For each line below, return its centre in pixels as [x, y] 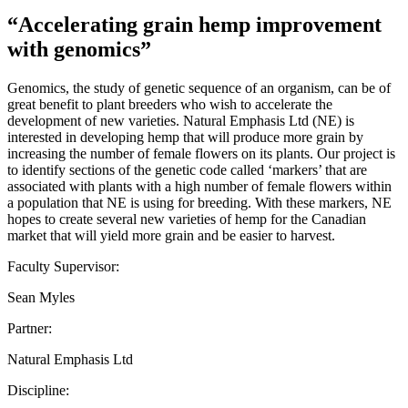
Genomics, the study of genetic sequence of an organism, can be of [199, 87]
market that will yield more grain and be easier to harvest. [171, 235]
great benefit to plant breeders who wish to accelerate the [170, 104]
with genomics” [79, 49]
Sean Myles [41, 297]
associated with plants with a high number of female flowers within [199, 186]
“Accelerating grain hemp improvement [194, 24]
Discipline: [38, 390]
